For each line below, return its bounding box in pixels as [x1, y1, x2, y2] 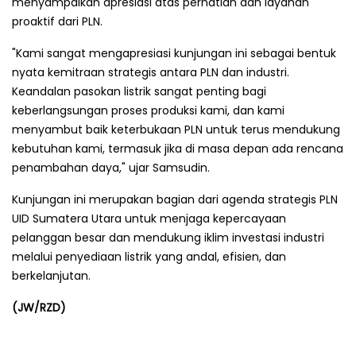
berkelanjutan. [12, 267, 91, 284]
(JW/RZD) [12, 299, 66, 315]
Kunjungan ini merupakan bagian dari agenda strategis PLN [12, 191, 338, 207]
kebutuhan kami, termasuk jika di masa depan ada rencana [12, 140, 343, 157]
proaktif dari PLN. [12, 13, 103, 29]
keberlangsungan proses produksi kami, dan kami [12, 102, 284, 118]
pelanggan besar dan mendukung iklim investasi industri [12, 229, 324, 246]
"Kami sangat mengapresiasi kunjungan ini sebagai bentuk [12, 44, 336, 61]
